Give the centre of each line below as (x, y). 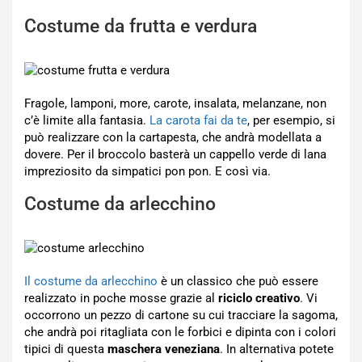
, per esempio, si (291, 120)
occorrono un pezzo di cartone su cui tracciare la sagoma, (181, 315)
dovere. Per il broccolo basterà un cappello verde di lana (175, 154)
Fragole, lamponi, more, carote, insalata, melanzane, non (175, 103)
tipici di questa (66, 349)
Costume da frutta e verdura (141, 26)
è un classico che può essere (238, 281)
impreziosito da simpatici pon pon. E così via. (147, 171)
